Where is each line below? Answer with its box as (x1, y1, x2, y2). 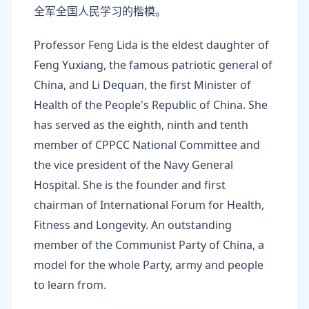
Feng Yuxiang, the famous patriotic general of (34, 57, 272, 72)
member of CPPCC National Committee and (34, 137, 260, 152)
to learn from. (34, 277, 106, 292)
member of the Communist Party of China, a (34, 237, 264, 252)
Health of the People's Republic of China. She (34, 97, 268, 112)
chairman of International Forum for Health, (34, 197, 264, 212)
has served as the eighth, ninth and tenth (34, 117, 248, 132)
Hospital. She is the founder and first (34, 177, 226, 192)
